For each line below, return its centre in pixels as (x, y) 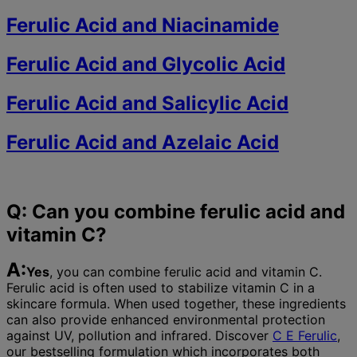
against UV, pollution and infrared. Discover (139, 336)
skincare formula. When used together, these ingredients (176, 304)
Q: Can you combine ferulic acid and (176, 212)
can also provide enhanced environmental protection (166, 320)
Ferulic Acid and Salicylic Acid (147, 104)
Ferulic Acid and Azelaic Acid (143, 143)
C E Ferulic (305, 336)
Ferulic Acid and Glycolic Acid (146, 65)
